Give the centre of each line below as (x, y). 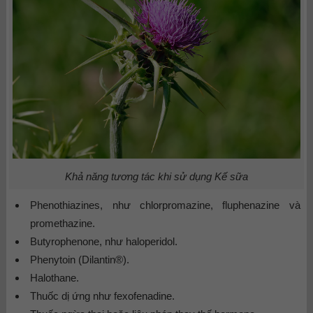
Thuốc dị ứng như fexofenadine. (103, 296)
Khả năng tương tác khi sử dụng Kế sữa (156, 177)
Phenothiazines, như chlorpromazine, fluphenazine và (165, 205)
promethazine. (63, 224)
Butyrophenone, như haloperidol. (104, 242)
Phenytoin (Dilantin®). (80, 260)
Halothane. (55, 278)
